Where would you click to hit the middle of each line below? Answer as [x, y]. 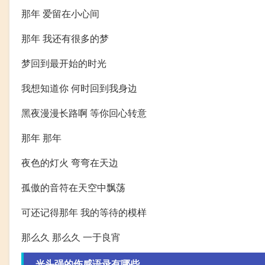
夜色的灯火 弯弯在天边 [70, 162]
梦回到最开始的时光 [64, 63]
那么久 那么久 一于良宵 [71, 237]
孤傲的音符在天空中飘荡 [73, 187]
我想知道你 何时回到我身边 [79, 88]
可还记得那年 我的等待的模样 [84, 212]
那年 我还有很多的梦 [65, 38]
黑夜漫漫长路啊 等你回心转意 [84, 112]
